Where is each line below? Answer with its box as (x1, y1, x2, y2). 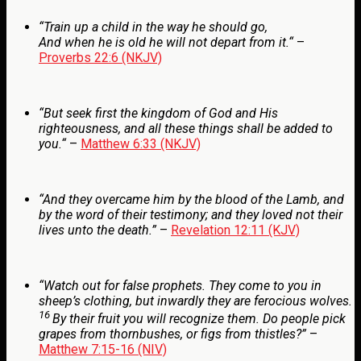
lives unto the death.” (39, 222, 156, 238)
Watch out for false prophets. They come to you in (44, 277, 322, 293)
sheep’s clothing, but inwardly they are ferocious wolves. (39, 293, 352, 309)
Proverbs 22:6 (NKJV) (39, 49, 162, 65)
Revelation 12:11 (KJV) (171, 222, 300, 238)
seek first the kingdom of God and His (66, 105, 278, 121)
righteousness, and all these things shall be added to (39, 120, 333, 136)
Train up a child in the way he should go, (44, 19, 268, 35)
